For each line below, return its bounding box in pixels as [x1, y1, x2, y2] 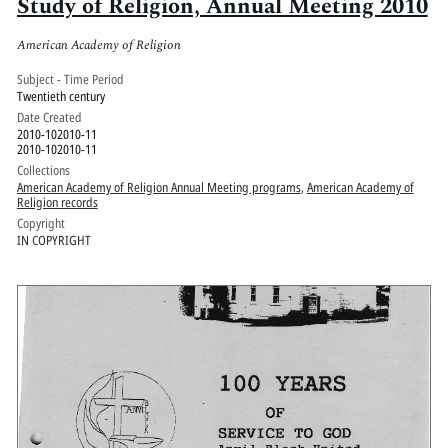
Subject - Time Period [16, 69, 124, 88]
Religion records [16, 192, 98, 211]
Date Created [16, 107, 82, 126]
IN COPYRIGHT [16, 230, 91, 249]
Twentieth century [16, 86, 105, 105]
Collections [16, 160, 70, 179]
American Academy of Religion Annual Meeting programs [16, 177, 301, 196]
